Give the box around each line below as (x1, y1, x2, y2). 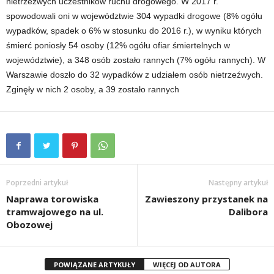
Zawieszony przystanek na (145, 193, 268, 206)
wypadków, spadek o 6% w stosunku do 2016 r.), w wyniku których (6, 26, 262, 36)
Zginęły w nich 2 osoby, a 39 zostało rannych (6, 84, 179, 95)
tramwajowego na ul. (6, 206, 103, 218)
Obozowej (6, 218, 53, 231)
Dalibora (229, 206, 268, 218)
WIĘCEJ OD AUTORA (152, 260, 221, 270)
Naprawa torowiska (6, 193, 98, 206)
